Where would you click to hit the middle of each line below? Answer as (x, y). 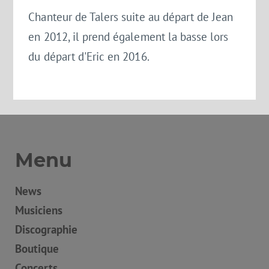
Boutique (37, 249)
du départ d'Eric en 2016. (89, 56)
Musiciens (39, 210)
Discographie (46, 229)
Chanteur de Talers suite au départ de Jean (131, 16)
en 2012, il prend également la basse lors (128, 36)
